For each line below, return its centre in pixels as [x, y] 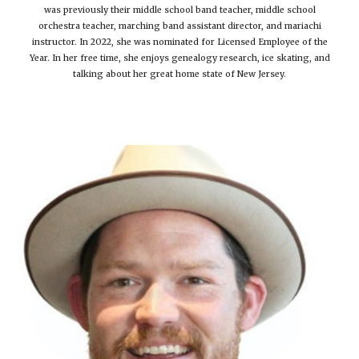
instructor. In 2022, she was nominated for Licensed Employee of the [179, 42]
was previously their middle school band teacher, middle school [179, 10]
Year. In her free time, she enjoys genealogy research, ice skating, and [179, 58]
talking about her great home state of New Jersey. [179, 74]
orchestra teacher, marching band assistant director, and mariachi [179, 26]
